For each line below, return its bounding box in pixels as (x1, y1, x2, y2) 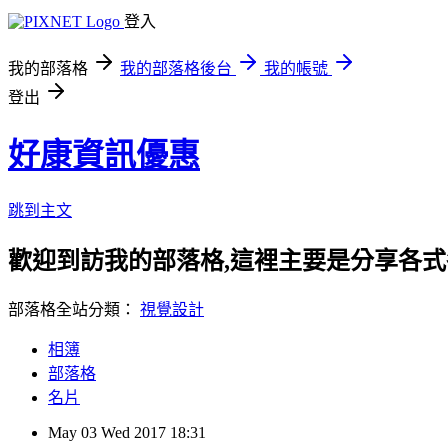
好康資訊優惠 (8, 137, 200, 174)
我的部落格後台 (120, 60, 232, 77)
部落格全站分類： (8, 300, 140, 318)
